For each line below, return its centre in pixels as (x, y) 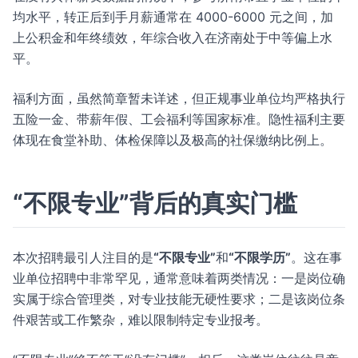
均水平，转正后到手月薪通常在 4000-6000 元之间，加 (173, 17)
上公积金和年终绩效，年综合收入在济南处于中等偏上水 (173, 38)
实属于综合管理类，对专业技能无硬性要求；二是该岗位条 (179, 299)
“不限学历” (260, 257)
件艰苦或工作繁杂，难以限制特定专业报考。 (141, 320)
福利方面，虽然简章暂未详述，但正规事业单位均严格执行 (179, 98)
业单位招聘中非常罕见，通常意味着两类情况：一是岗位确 (179, 278)
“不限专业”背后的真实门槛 (155, 203)
